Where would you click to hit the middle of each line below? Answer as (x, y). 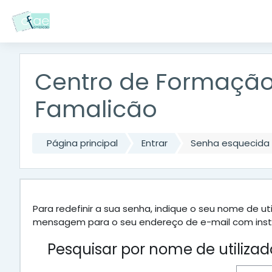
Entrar (154, 143)
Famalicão (96, 109)
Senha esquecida (230, 143)
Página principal (82, 143)
